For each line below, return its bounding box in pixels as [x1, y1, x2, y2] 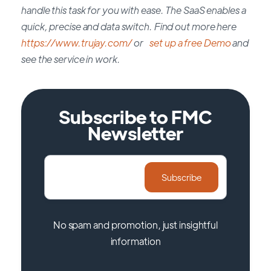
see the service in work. [21, 53, 120, 66]
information [110, 235, 161, 248]
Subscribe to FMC [59, 105, 212, 129]
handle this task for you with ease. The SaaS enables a [21, 4, 246, 17]
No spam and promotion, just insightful [53, 218, 218, 232]
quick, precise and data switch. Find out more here [21, 20, 237, 33]
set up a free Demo [149, 36, 231, 50]
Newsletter [88, 121, 183, 145]
